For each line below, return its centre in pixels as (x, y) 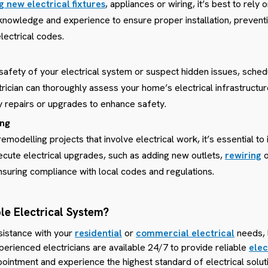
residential (98, 233)
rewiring (243, 155)
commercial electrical (185, 233)
